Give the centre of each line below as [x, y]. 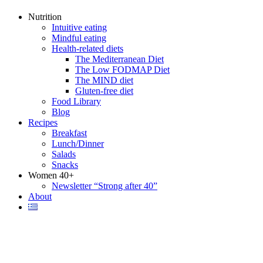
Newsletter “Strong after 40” [104, 186]
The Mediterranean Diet [119, 59]
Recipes [43, 122]
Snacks [65, 165]
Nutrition [45, 17]
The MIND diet [104, 80]
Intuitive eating [79, 27]
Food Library [76, 101]
